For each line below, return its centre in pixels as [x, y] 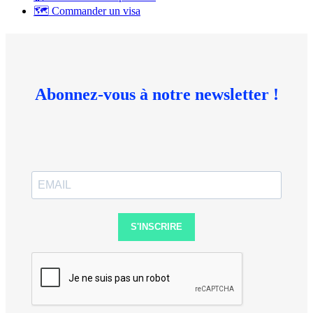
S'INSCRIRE [156, 227]
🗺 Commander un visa [87, 10]
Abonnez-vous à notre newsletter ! [156, 94]
